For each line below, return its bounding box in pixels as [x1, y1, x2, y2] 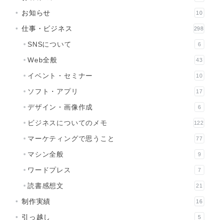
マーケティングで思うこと [27, 134, 115, 142]
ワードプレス [27, 165, 71, 174]
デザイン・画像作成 [27, 103, 93, 111]
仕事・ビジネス [22, 24, 73, 32]
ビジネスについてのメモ [27, 118, 108, 127]
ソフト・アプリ [27, 87, 79, 95]
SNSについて [27, 40, 72, 48]
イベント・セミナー [27, 71, 93, 80]
